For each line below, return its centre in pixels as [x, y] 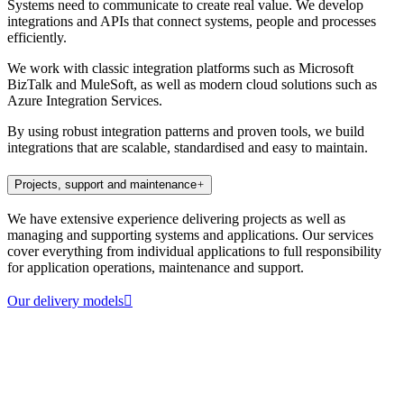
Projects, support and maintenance [106, 184]
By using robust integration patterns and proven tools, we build [186, 131]
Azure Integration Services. [85, 101]
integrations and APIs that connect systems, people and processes [192, 21]
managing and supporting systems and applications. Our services [190, 235]
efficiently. [37, 37]
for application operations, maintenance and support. [156, 268]
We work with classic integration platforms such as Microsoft [180, 68]
